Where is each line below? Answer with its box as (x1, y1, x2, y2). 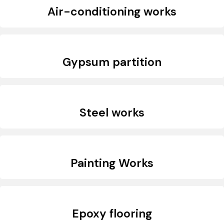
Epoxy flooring (72, 206, 152, 221)
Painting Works (70, 155, 153, 171)
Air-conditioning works (47, 4, 176, 19)
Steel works (79, 105, 144, 120)
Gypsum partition (62, 54, 161, 70)
